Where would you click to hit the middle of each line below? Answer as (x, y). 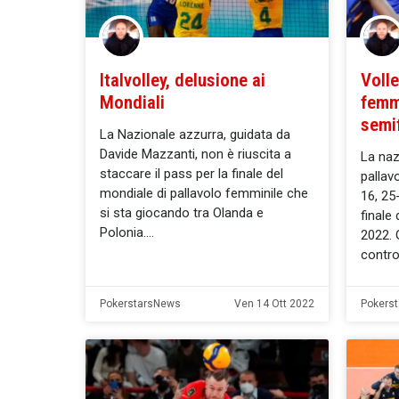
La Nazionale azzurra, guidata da (195, 134)
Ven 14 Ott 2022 (274, 303)
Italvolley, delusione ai (183, 80)
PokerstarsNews (140, 303)
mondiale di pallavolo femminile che (204, 193)
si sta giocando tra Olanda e (182, 212)
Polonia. (123, 232)
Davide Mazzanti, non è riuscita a (195, 154)
